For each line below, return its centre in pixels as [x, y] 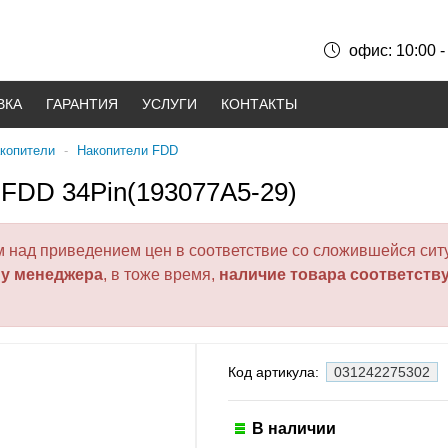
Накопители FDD [127, 150]
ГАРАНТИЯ [82, 104]
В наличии [294, 429]
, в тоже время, [161, 275]
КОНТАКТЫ [259, 104]
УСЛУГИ [169, 104]
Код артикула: [275, 372]
